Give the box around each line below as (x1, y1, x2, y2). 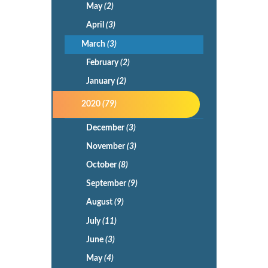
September (86, 179, 128, 188)
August (86, 198, 114, 207)
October (86, 160, 118, 169)
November (86, 142, 127, 151)
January (86, 77, 117, 86)
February (86, 58, 120, 67)
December (86, 123, 126, 132)
